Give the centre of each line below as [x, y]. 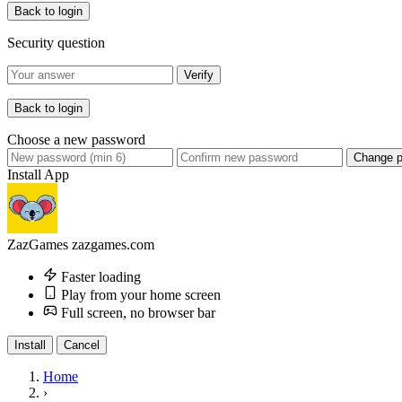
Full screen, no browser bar [138, 313]
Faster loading [101, 277]
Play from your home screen [141, 295]
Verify [199, 75]
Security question [56, 43]
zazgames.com [113, 245]
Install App [38, 175]
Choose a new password [76, 140]
